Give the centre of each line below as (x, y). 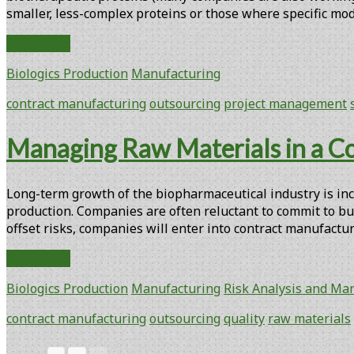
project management (285, 103)
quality (244, 318)
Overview (98, 112)
